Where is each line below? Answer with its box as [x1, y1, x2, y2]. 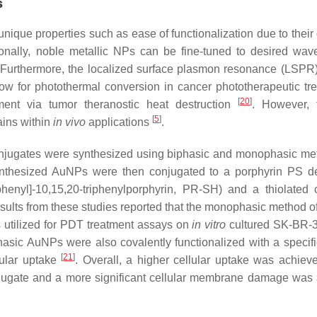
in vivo [53, 116, 86, 128]
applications [86, 116, 152, 128]
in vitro [192, 219, 226, 231]
